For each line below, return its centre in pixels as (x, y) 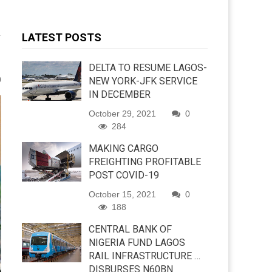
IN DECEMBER (120, 94)
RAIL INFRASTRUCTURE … (145, 256)
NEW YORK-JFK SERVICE (143, 81)
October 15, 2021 (123, 194)
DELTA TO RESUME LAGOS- (148, 68)
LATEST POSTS (62, 37)
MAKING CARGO (124, 148)
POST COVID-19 (124, 175)
